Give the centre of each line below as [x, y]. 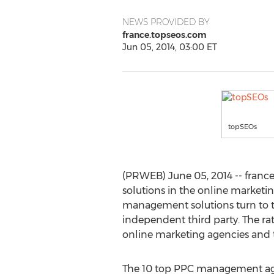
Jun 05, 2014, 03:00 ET [169, 47]
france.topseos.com [164, 35]
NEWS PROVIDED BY [166, 22]
